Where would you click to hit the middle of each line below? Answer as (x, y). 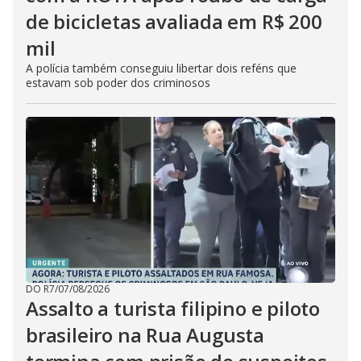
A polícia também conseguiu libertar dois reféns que (161, 68)
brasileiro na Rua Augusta (145, 335)
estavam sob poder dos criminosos (118, 83)
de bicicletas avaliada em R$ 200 (174, 21)
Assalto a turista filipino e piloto (173, 308)
